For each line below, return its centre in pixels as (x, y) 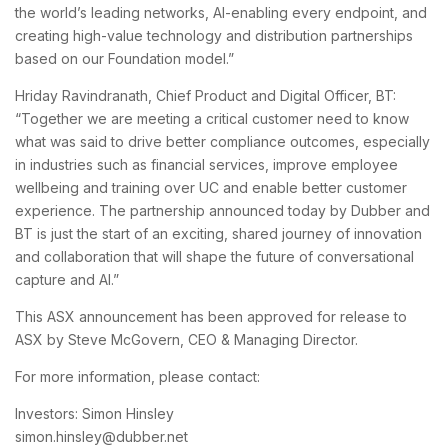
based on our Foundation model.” (124, 58)
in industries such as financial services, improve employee (206, 164)
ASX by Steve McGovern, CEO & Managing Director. (186, 339)
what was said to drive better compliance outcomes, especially (222, 141)
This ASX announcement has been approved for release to (211, 316)
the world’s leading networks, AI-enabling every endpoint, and (221, 12)
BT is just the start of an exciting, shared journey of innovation (218, 233)
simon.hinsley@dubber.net (101, 436)
